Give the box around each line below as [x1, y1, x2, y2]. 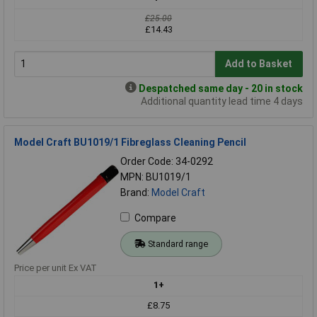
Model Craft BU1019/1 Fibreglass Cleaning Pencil [14, 136, 246, 148]
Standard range [147, 238, 208, 249]
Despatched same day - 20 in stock [139, 82, 303, 94]
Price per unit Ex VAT [14, 262, 97, 273]
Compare [134, 212, 176, 224]
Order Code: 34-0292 [120, 155, 213, 167]
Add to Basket [225, 58, 293, 70]
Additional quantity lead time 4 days [141, 95, 303, 107]
